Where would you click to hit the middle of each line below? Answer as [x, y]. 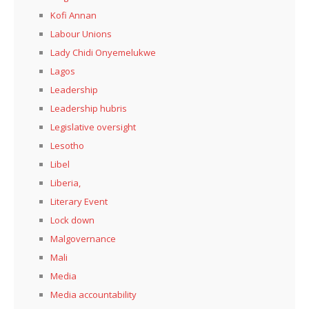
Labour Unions [81, 33]
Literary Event [79, 201]
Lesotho [67, 145]
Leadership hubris [89, 108]
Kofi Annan [73, 15]
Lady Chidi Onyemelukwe [103, 52]
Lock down [72, 220]
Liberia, [66, 182]
